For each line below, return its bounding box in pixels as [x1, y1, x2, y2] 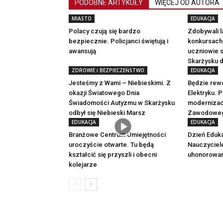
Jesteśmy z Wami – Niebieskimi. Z [69, 79, 171, 87]
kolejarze [69, 160, 97, 168]
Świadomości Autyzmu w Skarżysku [69, 99, 175, 107]
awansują [69, 47, 96, 55]
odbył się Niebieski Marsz [69, 109, 145, 116]
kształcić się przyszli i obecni [69, 150, 157, 158]
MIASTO [72, 14, 92, 22]
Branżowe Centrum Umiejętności [69, 130, 166, 138]
